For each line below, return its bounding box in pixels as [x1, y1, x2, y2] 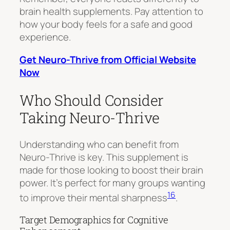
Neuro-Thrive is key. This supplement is [20, 150, 188, 164]
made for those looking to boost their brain [20, 163, 203, 177]
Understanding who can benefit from [20, 138, 179, 151]
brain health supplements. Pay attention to [20, 5, 203, 18]
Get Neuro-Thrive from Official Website [20, 52, 196, 66]
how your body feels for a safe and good [20, 17, 193, 31]
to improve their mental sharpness [20, 191, 167, 205]
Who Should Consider [20, 90, 164, 110]
